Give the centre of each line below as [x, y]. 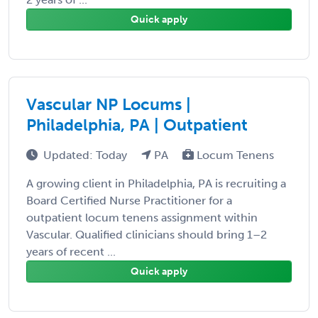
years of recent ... [71, 251]
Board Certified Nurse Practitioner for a [129, 200]
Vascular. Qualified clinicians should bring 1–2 [147, 234]
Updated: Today [87, 155]
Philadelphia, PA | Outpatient [137, 125]
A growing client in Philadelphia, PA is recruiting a [156, 183]
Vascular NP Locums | [109, 104]
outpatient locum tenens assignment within [142, 217]
